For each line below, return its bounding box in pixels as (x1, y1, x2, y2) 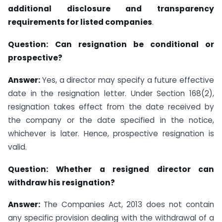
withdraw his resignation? (8, 177, 115, 188)
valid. (8, 141, 27, 152)
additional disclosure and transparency (8, 3, 214, 14)
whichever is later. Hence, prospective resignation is (8, 128, 214, 139)
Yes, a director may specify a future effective (42, 74, 214, 85)
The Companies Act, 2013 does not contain (43, 199, 215, 210)
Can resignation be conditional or (55, 39, 214, 50)
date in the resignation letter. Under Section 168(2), (8, 88, 214, 99)
